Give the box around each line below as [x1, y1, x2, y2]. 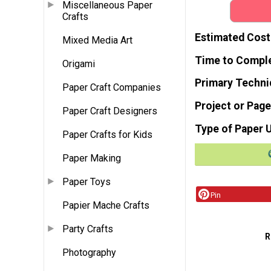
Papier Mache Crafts [62, 200, 149, 212]
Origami [62, 58, 95, 70]
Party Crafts [62, 223, 113, 235]
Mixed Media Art [62, 34, 132, 47]
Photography [62, 247, 116, 259]
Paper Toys [62, 176, 111, 188]
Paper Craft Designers [62, 105, 157, 117]
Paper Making [62, 152, 121, 165]
